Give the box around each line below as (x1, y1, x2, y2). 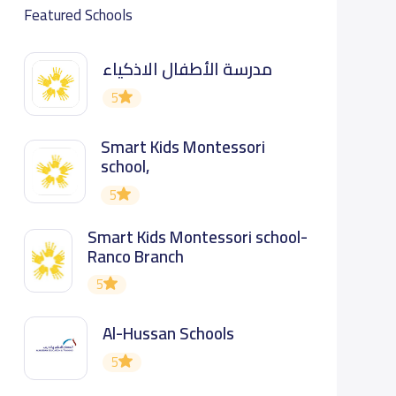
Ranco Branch (88, 240, 185, 272)
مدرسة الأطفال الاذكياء (102, 53, 272, 86)
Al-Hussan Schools (102, 317, 234, 350)
